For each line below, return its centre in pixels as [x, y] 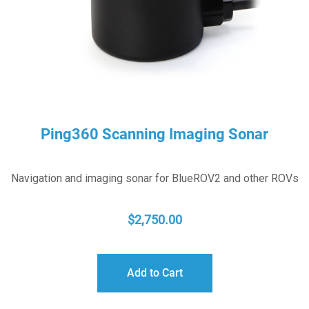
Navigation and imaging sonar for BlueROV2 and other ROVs [154, 178]
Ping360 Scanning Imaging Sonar [154, 134]
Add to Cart [154, 272]
